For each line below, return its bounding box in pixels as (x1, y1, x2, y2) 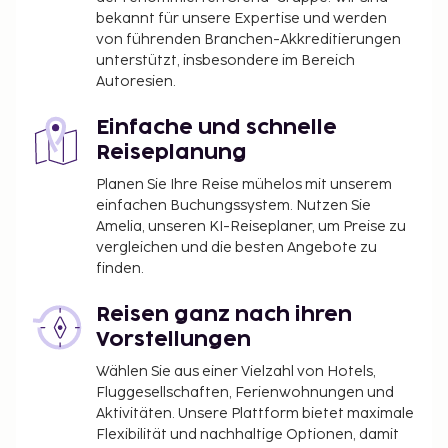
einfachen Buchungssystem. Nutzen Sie (96, 196, 371, 214)
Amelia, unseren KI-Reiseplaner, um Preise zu (96, 217, 406, 235)
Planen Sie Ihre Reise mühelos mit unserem (96, 175, 392, 193)
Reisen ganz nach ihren (96, 304, 352, 325)
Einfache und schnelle (96, 117, 337, 138)
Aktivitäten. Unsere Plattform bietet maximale (96, 404, 414, 422)
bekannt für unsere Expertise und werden (96, 9, 387, 27)
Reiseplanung (96, 142, 247, 163)
